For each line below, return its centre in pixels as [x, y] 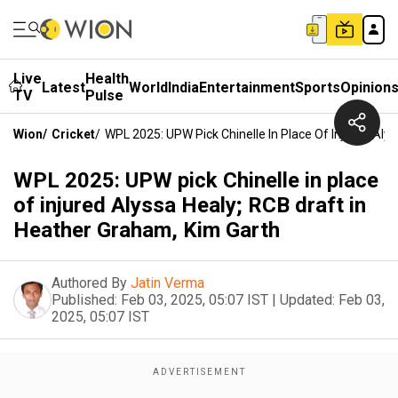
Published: [84, 300]
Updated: [307, 300]
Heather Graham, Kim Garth [147, 230]
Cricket [73, 134]
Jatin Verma [167, 283]
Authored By [89, 283]
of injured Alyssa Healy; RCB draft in [190, 205]
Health [107, 79]
